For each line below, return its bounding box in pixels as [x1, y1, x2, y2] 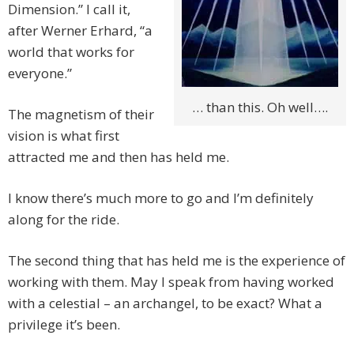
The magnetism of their [8, 105, 154, 124]
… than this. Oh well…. [192, 98, 328, 117]
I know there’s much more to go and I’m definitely [8, 189, 314, 208]
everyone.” [8, 64, 72, 83]
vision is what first [8, 126, 119, 145]
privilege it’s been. [8, 315, 120, 334]
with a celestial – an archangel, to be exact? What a [8, 294, 322, 313]
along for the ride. [8, 210, 119, 229]
